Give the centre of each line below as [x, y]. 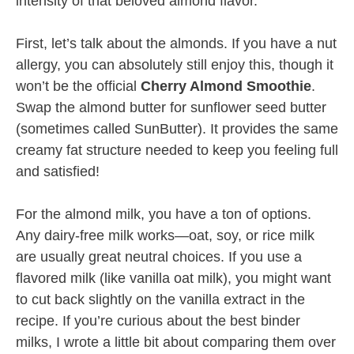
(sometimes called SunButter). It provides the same [177, 129]
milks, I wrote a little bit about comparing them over [176, 343]
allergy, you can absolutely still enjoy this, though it [175, 65]
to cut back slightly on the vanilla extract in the [160, 300]
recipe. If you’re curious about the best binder [158, 321]
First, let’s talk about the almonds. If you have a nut [176, 44]
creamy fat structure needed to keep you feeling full [177, 151]
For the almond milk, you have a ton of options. [164, 215]
